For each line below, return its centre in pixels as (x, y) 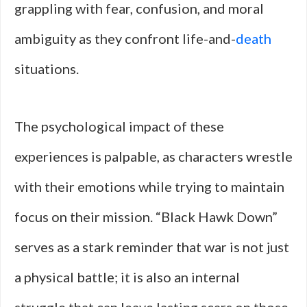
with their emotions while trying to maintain (149, 186)
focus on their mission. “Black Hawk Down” (146, 217)
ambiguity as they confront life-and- (125, 38)
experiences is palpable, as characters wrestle (153, 156)
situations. (47, 69)
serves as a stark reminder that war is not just (152, 247)
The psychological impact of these (119, 126)
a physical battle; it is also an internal (127, 277)
